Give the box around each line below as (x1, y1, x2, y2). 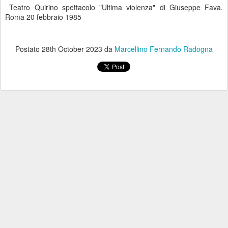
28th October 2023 (42, 43, 102, 54)
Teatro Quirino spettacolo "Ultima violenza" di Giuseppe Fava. (5, 2, 223, 12)
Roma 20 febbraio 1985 (5, 11, 81, 22)
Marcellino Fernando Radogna (115, 43, 213, 54)
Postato (15, 43, 42, 54)
